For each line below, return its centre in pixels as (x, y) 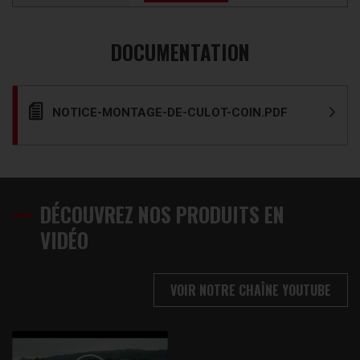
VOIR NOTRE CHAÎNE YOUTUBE (251, 290)
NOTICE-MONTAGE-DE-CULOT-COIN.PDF (170, 112)
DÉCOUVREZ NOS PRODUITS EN (162, 214)
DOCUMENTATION (180, 51)
